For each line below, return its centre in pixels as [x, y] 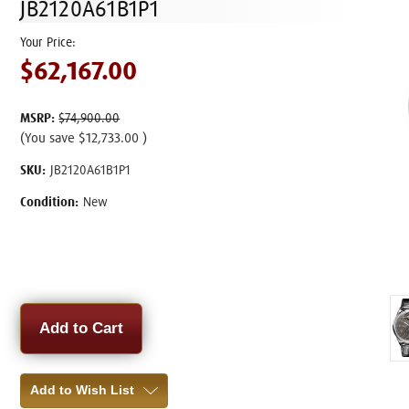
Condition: [50, 202]
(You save [48, 138]
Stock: [40, 328]
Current [43, 311]
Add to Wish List [83, 389]
